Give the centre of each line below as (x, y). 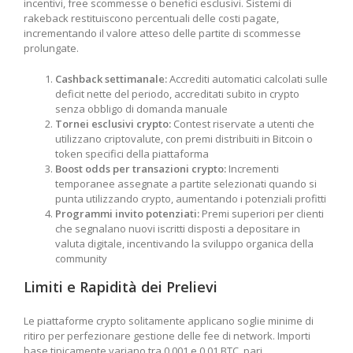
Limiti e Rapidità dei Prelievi (121, 287)
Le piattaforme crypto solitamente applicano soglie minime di (169, 320)
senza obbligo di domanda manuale (141, 109)
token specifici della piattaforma (132, 154)
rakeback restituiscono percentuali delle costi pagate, (151, 19)
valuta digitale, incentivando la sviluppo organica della (184, 244)
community (81, 259)
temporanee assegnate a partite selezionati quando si (186, 184)
